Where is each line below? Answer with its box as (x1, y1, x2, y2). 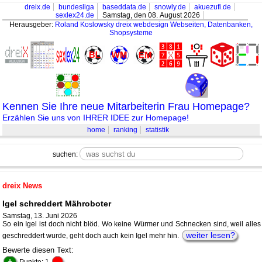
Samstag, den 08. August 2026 (102, 11, 200, 19)
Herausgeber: (9, 20, 55, 29)
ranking (113, 126, 137, 135)
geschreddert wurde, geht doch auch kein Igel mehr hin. (2, 232, 181, 240)
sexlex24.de (55, 11, 94, 19)
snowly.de (154, 3, 186, 11)
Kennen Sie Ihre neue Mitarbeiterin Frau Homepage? (2, 101, 250, 113)
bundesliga (58, 3, 94, 11)
